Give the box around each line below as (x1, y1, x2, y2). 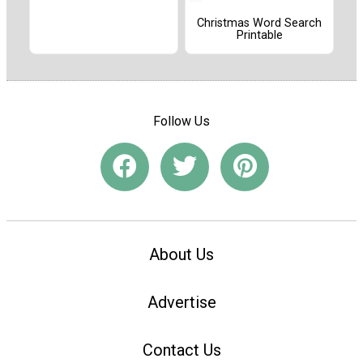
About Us (149, 245, 214, 265)
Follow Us (153, 113, 210, 129)
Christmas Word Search (197, 16, 322, 31)
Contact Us (142, 340, 221, 360)
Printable (236, 28, 283, 43)
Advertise (147, 293, 216, 313)
